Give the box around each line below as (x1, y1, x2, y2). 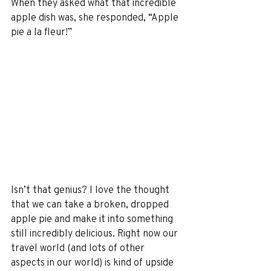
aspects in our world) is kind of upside (11, 255, 176, 269)
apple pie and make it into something (11, 212, 175, 225)
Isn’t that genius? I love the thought (11, 183, 172, 196)
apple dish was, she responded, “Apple (11, 10, 181, 24)
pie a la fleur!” (11, 25, 72, 38)
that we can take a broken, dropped (11, 197, 171, 211)
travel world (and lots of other (11, 241, 147, 254)
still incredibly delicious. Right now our (11, 226, 180, 240)
